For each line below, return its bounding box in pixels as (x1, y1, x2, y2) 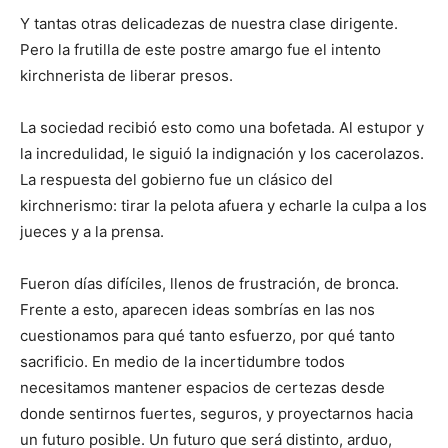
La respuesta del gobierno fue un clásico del (20, 170, 333, 190)
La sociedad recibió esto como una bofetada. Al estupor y (20, 118, 424, 138)
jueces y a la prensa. (20, 222, 164, 242)
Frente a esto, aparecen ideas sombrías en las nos (20, 300, 375, 320)
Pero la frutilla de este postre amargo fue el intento (20, 40, 381, 60)
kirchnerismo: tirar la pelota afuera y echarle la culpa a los (20, 196, 427, 216)
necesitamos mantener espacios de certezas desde (20, 378, 385, 398)
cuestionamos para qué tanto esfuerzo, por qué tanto (20, 326, 395, 346)
